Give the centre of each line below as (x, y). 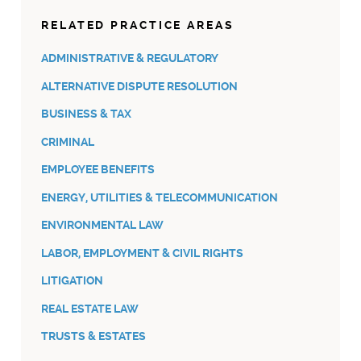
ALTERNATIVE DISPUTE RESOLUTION (140, 86)
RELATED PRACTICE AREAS (138, 26)
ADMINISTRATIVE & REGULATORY (130, 59)
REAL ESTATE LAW (90, 309)
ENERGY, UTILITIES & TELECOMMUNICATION (160, 197)
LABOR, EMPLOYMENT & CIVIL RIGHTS (143, 253)
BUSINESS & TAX (87, 114)
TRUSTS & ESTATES (94, 337)
